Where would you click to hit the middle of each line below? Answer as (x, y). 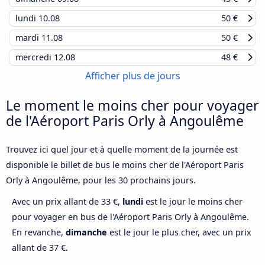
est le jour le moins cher (193, 201)
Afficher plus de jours (132, 75)
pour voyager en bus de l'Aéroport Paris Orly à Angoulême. (130, 216)
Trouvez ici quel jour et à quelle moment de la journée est (122, 149)
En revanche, (39, 232)
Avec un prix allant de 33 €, (67, 201)
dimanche (86, 232)
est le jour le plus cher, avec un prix (179, 232)
